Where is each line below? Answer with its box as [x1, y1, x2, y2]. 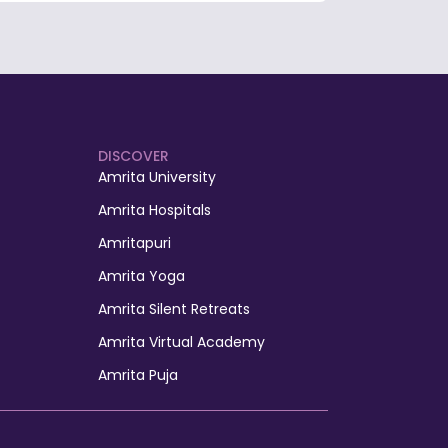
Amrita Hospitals [97, 199, 211, 220]
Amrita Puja [97, 364, 178, 385]
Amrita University [97, 166, 216, 187]
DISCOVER [97, 145, 169, 166]
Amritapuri [97, 232, 171, 253]
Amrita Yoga [97, 265, 185, 286]
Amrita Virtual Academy [97, 331, 265, 352]
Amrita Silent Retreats [97, 298, 250, 319]
